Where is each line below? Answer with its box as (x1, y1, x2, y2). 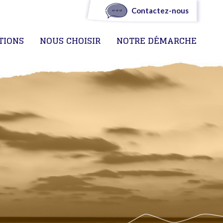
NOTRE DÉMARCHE (116, 33, 197, 48)
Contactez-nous (131, 6, 189, 15)
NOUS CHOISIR (40, 33, 101, 48)
